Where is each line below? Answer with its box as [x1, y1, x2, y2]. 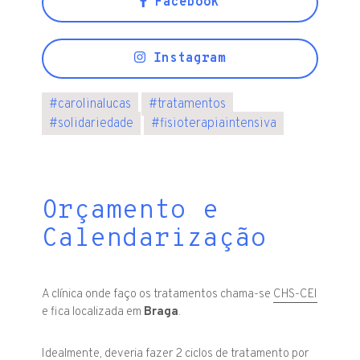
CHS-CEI [273, 287, 318, 303]
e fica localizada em [42, 305, 145, 321]
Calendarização [42, 223, 268, 256]
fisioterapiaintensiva [160, 116, 277, 133]
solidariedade [58, 116, 134, 133]
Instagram [145, 51, 226, 67]
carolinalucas [58, 96, 132, 113]
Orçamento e [42, 195, 219, 228]
